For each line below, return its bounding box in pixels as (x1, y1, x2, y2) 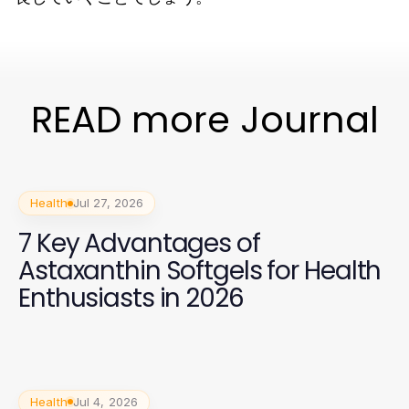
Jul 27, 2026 (72, 195, 144, 210)
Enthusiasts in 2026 (18, 280, 244, 316)
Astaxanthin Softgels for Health (18, 253, 382, 288)
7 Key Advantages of (18, 225, 260, 261)
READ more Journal (30, 94, 379, 145)
